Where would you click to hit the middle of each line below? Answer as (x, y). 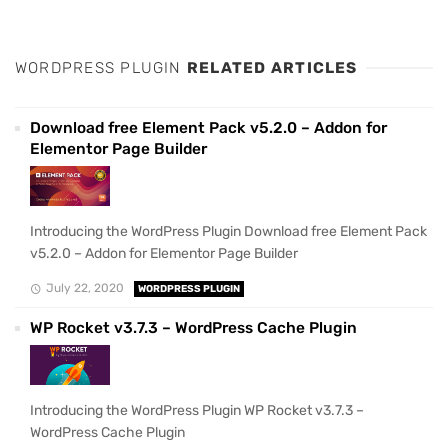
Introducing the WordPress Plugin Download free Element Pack (228, 232)
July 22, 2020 (84, 287)
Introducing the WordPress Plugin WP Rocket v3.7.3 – (197, 410)
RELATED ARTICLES (272, 68)
